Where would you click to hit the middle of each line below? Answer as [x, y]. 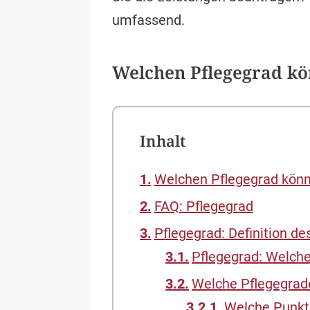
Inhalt [162, 141]
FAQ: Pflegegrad [203, 206]
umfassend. [148, 20]
